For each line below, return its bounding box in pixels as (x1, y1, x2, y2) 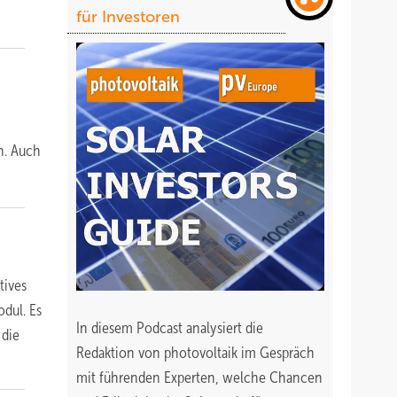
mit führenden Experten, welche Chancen (76, 369, 323, 386)
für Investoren (76, 8, 180, 26)
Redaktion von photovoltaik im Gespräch (76, 344, 315, 362)
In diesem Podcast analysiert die (76, 319, 263, 337)
